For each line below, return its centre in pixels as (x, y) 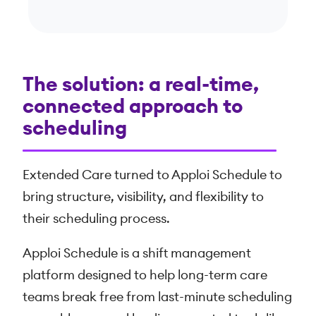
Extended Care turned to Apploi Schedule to (152, 175)
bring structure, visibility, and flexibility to (143, 197)
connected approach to (133, 107)
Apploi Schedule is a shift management (137, 254)
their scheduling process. (96, 219)
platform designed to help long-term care (145, 275)
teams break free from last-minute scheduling (157, 297)
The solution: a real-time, (141, 85)
